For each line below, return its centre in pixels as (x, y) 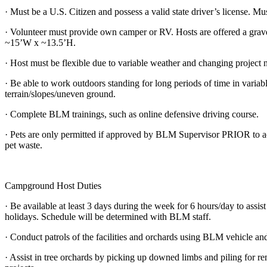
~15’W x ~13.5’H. (40, 42)
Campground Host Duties (53, 185)
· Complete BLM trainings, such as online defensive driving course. (132, 114)
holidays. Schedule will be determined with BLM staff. (108, 216)
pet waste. (24, 145)
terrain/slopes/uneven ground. (60, 94)
